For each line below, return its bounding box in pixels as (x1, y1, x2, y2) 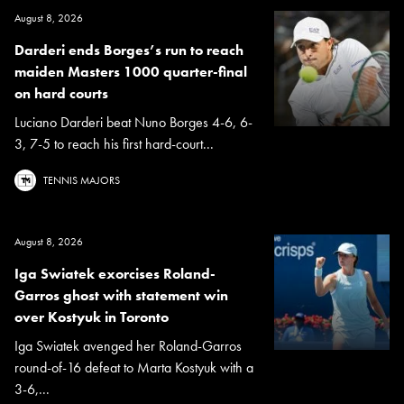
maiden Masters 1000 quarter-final (14, 61, 247, 81)
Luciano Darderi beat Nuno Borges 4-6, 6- (14, 112, 252, 132)
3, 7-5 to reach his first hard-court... (14, 133, 214, 153)
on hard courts (14, 83, 108, 103)
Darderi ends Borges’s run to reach (14, 40, 243, 60)
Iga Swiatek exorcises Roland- (14, 263, 216, 283)
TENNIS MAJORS (43, 172, 120, 188)
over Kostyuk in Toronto (14, 307, 169, 326)
